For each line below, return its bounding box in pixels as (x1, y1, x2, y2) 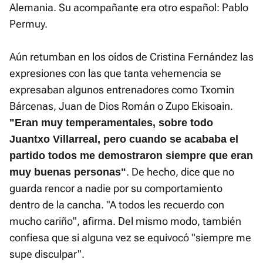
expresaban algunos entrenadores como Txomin (9, 83, 234, 96)
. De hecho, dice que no (126, 166, 234, 178)
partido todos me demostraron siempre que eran (9, 150, 253, 162)
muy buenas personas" (9, 166, 126, 178)
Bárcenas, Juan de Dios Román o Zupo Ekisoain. (9, 100, 233, 113)
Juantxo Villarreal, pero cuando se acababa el (9, 133, 238, 146)
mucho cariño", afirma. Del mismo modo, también (9, 215, 241, 228)
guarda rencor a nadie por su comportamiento (9, 182, 222, 195)
